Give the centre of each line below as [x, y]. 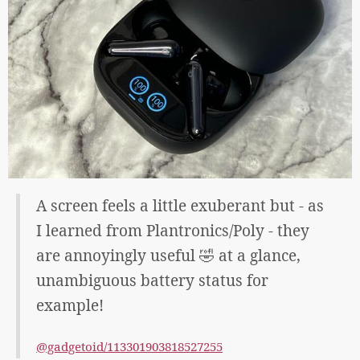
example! [70, 306]
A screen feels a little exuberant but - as [180, 206]
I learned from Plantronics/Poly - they [173, 231]
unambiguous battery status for [152, 281]
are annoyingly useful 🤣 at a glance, [168, 256]
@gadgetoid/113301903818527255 [129, 347]
